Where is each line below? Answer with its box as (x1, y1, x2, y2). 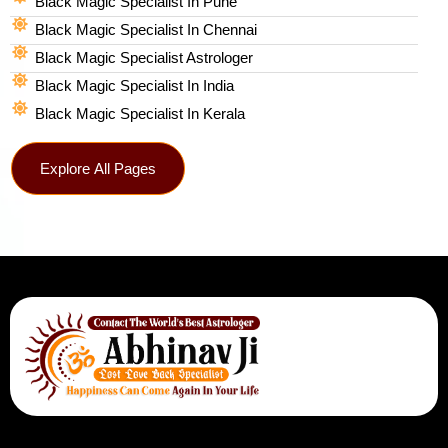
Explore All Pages (40, 159, 156, 177)
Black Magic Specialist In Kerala (35, 104, 245, 122)
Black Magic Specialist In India (35, 76, 234, 94)
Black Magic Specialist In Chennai (35, 20, 257, 38)
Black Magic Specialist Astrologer (35, 48, 253, 66)
